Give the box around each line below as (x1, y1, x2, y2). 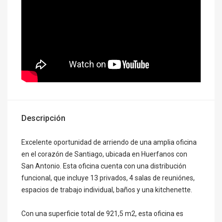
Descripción (21, 113, 65, 123)
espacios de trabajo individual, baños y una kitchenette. (21, 186, 192, 194)
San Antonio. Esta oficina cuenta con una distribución (21, 162, 186, 170)
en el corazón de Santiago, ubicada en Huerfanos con (21, 150, 187, 158)
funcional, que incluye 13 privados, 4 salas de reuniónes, (21, 174, 195, 182)
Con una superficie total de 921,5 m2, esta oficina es (21, 210, 183, 218)
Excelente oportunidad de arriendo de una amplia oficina (21, 138, 197, 146)
